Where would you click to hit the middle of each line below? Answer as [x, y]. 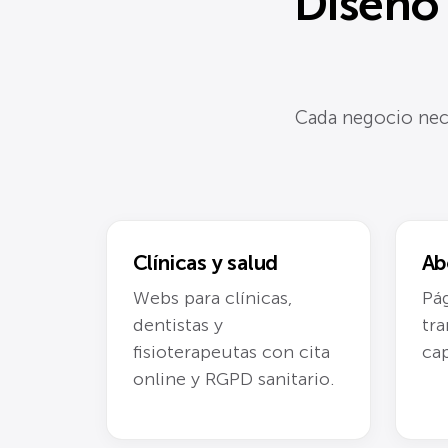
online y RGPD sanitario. [233, 378]
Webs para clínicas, [212, 297]
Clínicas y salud [205, 263]
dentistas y [177, 324]
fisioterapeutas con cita [231, 351]
